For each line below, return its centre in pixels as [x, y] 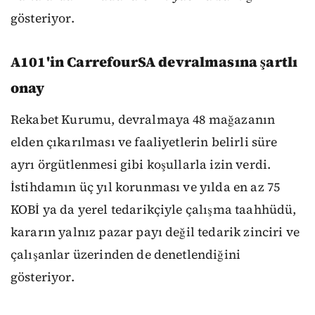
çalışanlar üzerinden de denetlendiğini [126, 254]
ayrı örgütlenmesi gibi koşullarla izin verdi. [141, 164]
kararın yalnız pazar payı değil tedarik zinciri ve [155, 232]
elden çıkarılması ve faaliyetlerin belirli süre [144, 142]
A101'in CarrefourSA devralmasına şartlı [154, 62]
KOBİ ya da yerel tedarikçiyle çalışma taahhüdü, [154, 209]
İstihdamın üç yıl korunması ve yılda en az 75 [146, 187]
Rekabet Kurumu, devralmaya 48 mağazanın [143, 119]
